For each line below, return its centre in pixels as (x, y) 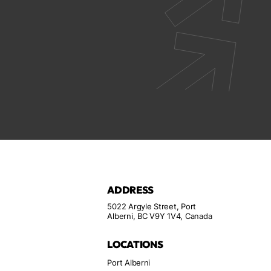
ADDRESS (131, 190)
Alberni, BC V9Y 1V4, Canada (160, 216)
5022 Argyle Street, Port (152, 207)
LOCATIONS (135, 245)
